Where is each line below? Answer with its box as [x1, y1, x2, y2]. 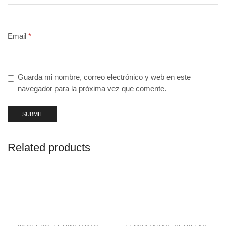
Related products [8, 141, 90, 154]
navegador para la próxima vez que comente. [18, 84, 166, 93]
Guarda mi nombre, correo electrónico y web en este [18, 73, 191, 81]
